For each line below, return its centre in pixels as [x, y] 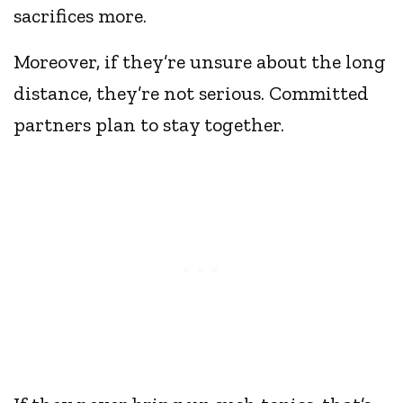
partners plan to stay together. [149, 125]
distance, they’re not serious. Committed [192, 94]
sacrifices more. [81, 16]
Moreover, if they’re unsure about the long [200, 62]
